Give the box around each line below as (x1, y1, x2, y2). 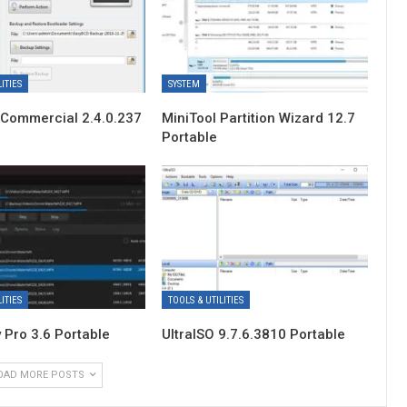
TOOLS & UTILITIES (168, 293, 244, 306)
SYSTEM (168, 77, 201, 90)
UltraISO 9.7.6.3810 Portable (162, 325, 346, 342)
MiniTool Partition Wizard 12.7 (162, 109, 356, 126)
